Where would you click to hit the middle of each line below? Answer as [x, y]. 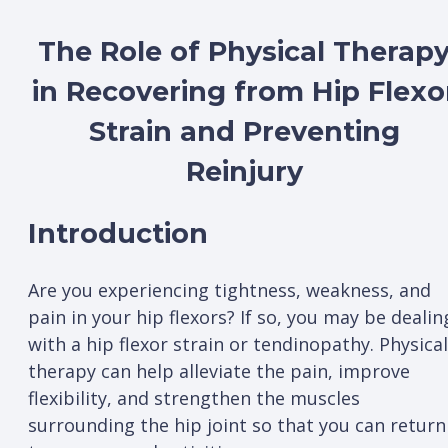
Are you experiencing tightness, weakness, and [229, 289]
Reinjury [244, 171]
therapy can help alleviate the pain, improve [219, 370]
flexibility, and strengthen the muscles [194, 397]
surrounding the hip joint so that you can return [237, 424]
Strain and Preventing [244, 131]
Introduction [118, 234]
